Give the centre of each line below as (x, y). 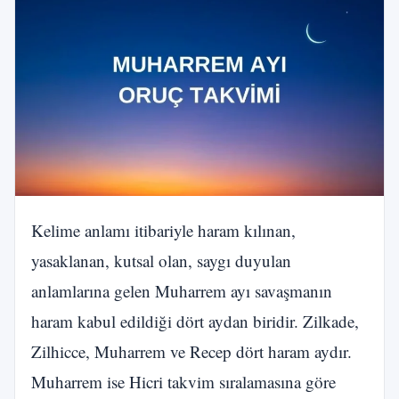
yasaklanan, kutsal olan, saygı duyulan (161, 260)
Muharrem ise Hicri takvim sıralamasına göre (183, 381)
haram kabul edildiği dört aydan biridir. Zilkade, (195, 321)
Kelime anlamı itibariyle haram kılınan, (163, 230)
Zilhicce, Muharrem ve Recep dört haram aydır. (191, 351)
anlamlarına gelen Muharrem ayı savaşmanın (182, 290)
